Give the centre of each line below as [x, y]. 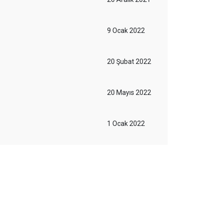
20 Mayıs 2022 [129, 93]
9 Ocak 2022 [126, 31]
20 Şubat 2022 [129, 62]
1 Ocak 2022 [126, 124]
